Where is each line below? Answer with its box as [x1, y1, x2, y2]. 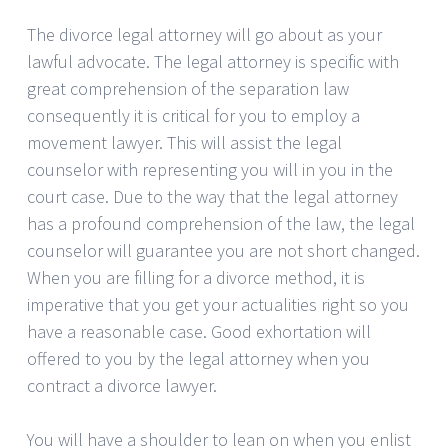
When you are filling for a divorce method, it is [27, 265, 365, 289]
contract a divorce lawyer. [27, 373, 217, 397]
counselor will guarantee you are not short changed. [27, 238, 420, 262]
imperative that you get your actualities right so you [27, 292, 409, 316]
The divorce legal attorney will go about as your [27, 22, 382, 46]
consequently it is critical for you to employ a [27, 103, 360, 127]
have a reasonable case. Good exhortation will [27, 319, 371, 343]
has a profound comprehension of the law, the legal [27, 211, 415, 235]
